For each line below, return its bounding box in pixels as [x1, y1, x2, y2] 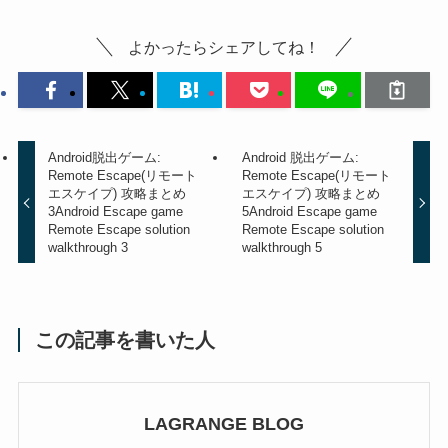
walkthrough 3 [48, 239, 129, 255]
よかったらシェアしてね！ [128, 38, 320, 57]
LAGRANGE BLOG [144, 413, 304, 434]
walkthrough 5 [241, 239, 322, 255]
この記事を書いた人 [35, 328, 216, 351]
